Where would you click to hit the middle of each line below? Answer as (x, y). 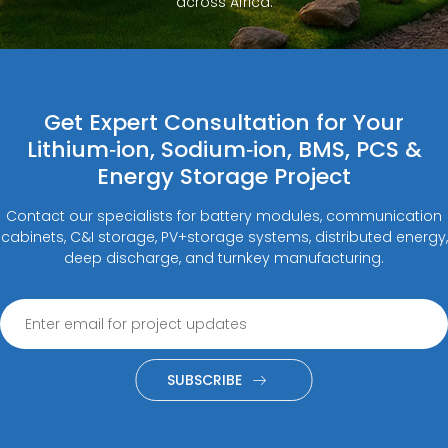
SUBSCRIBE (204, 379)
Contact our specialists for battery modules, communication (224, 215)
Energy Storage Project (224, 176)
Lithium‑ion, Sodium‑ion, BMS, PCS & (224, 149)
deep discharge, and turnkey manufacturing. (224, 257)
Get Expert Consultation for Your (224, 122)
